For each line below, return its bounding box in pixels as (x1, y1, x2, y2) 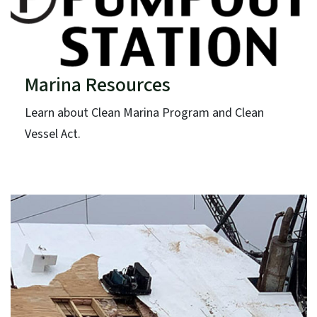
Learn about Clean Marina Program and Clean (24, 103, 264, 122)
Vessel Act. (24, 125, 81, 143)
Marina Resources (24, 70, 171, 99)
